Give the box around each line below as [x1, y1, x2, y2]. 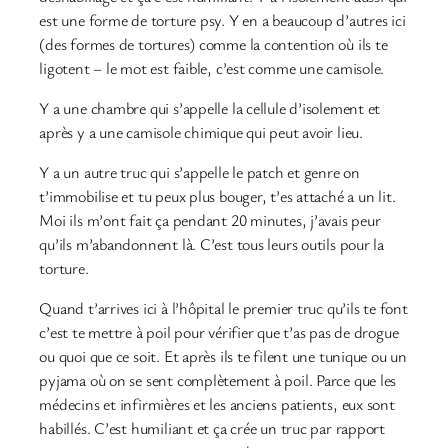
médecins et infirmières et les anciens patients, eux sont [39, 393, 395, 416]
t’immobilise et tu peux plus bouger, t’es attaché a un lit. [39, 185, 396, 208]
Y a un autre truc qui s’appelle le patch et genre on [39, 161, 360, 184]
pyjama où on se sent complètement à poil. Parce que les [39, 369, 397, 392]
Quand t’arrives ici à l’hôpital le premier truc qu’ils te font [39, 297, 408, 320]
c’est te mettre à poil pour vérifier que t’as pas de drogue [39, 321, 399, 344]
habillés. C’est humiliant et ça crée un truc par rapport [39, 417, 386, 440]
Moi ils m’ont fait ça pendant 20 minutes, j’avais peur [39, 209, 381, 232]
